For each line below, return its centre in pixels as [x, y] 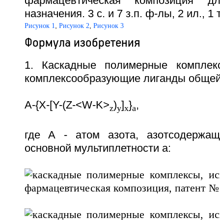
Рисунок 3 [108, 26]
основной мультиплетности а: [97, 148]
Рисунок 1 [40, 26]
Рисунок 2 [74, 26]
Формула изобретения [82, 42]
